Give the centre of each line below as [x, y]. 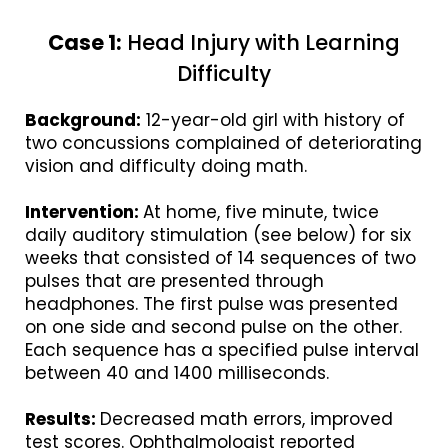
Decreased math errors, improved [246, 419]
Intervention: [84, 212]
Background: [83, 120]
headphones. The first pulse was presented [211, 304]
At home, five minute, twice [261, 212]
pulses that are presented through [174, 281]
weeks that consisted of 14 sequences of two [220, 258]
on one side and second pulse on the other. [213, 327]
